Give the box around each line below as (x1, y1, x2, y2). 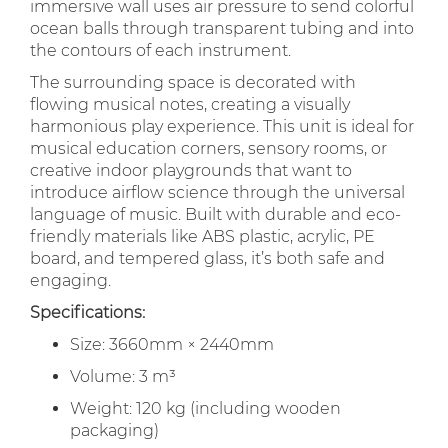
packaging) (70, 421, 159, 440)
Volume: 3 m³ (70, 367, 176, 386)
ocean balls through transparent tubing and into (30, 19, 414, 38)
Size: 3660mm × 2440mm (70, 335, 274, 354)
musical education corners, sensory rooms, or (30, 139, 387, 158)
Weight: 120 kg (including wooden (70, 399, 341, 418)
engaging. (30, 271, 111, 290)
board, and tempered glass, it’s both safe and (30, 249, 385, 268)
